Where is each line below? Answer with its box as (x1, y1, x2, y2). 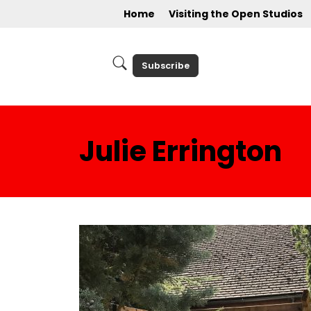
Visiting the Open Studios (169, 7, 303, 21)
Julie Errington (79, 132, 282, 171)
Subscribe (141, 59, 190, 72)
